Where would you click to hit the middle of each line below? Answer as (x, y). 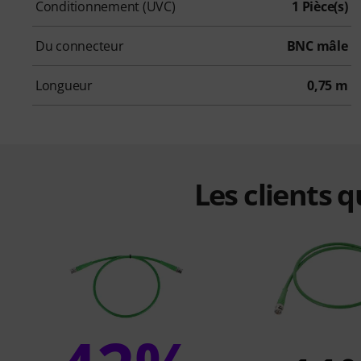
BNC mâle (317, 46)
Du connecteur (80, 46)
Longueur (64, 85)
